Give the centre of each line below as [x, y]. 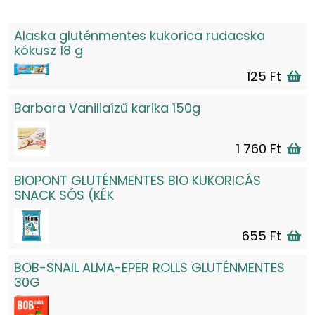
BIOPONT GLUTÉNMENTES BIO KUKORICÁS [137, 180]
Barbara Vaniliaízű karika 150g [107, 108]
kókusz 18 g [49, 50]
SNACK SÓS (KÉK [64, 195]
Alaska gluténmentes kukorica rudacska [140, 36]
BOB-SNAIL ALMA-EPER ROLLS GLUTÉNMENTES [149, 268]
